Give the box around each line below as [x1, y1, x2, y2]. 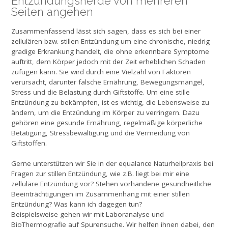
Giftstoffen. [11, 138, 47, 148]
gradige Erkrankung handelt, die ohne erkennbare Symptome [11, 47, 209, 56]
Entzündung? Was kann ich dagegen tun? [11, 199, 142, 209]
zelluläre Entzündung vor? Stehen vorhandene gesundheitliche [11, 179, 211, 189]
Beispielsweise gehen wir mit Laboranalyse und [11, 210, 164, 219]
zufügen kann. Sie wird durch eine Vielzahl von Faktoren [11, 67, 191, 77]
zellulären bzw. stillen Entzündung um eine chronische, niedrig [11, 37, 210, 46]
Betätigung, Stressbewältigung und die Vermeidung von [11, 128, 190, 138]
